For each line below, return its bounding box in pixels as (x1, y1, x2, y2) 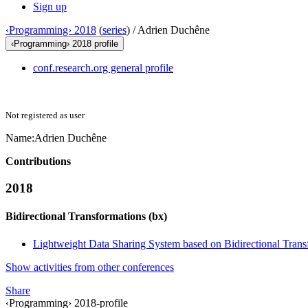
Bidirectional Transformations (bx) (5, 210, 167, 223)
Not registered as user (5, 110, 85, 121)
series (102, 24, 126, 36)
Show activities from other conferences (5, 261, 174, 273)
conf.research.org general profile (33, 62, 173, 74)
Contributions (5, 155, 71, 168)
